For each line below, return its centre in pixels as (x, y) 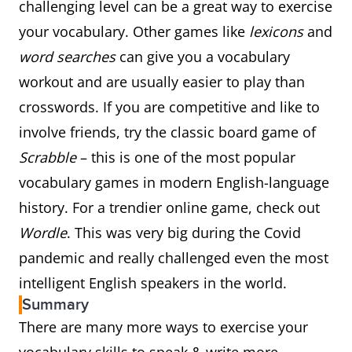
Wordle (43, 233)
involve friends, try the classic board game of (167, 132)
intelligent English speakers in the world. (155, 283)
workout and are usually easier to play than (162, 82)
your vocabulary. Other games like (134, 31)
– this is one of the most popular (186, 157)
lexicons (276, 31)
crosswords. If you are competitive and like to (169, 107)
